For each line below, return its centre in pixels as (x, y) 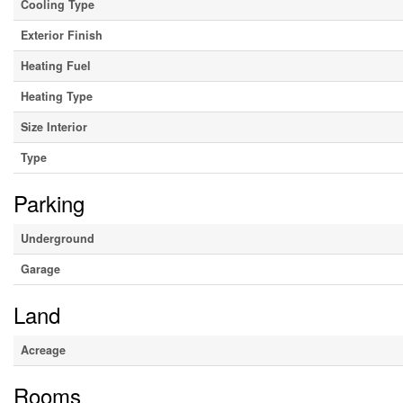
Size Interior (54, 127)
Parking (49, 203)
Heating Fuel (56, 66)
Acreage (43, 350)
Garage (40, 269)
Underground (58, 239)
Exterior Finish (62, 36)
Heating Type (57, 97)
